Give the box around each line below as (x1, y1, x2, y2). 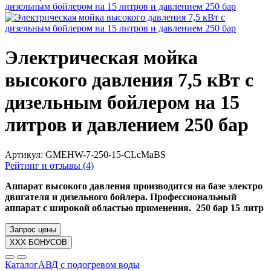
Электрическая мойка (5, 47, 198, 69)
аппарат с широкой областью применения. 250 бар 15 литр (5, 202, 264, 213)
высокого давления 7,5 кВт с (5, 69, 253, 91)
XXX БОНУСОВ (10, 237, 67, 247)
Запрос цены (10, 224, 56, 234)
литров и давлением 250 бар (5, 114, 249, 136)
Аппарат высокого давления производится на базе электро (5, 180, 263, 191)
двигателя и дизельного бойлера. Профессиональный (5, 191, 237, 202)
